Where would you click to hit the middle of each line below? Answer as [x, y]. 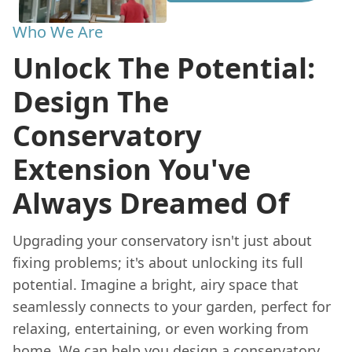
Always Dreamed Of [151, 203]
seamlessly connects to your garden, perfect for [172, 306]
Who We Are [58, 32]
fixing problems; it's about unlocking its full [158, 262]
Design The [91, 102]
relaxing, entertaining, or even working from [161, 328]
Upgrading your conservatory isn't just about [162, 240]
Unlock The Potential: [164, 68]
